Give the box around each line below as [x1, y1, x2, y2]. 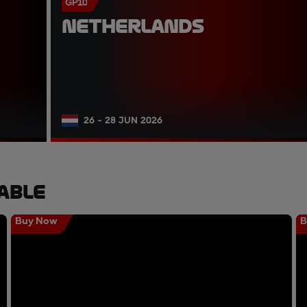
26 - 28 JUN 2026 [84, 115, 162, 125]
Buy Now [15, 215, 58, 227]
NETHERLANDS [62, 15, 204, 37]
